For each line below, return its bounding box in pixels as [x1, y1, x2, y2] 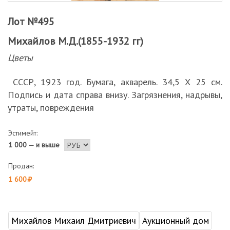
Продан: [8, 161, 34, 170]
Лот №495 [8, 15, 54, 28]
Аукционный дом [142, 215, 209, 226]
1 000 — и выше [8, 140, 60, 149]
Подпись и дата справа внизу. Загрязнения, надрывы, [8, 89, 222, 101]
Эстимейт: [8, 128, 37, 138]
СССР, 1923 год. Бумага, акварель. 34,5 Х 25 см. [8, 76, 222, 88]
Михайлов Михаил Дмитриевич [11, 215, 136, 226]
